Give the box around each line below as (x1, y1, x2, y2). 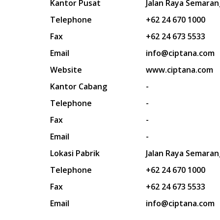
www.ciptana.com (146, 64, 213, 75)
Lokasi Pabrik (50, 148, 100, 159)
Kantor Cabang (50, 81, 107, 92)
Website (50, 64, 82, 75)
